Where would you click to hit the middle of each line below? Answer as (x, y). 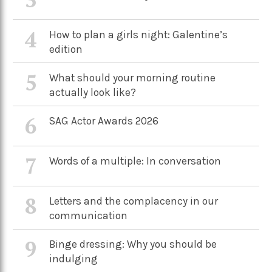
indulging (74, 259)
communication (89, 216)
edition (66, 49)
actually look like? (93, 92)
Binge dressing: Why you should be (133, 244)
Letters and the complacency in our (134, 201)
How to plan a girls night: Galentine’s (139, 35)
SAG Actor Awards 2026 (104, 121)
